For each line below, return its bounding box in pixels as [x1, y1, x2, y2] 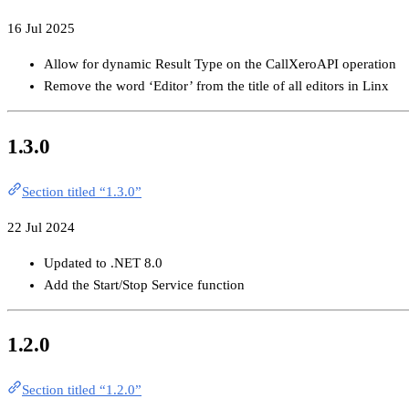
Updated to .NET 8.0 [44, 255, 163, 270]
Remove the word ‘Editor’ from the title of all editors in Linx [44, 79, 389, 94]
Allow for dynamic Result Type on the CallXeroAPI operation [44, 57, 396, 72]
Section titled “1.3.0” [22, 184, 142, 199]
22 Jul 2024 [7, 219, 75, 235]
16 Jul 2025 [7, 21, 75, 37]
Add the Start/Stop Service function [44, 277, 245, 292]
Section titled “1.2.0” [22, 383, 142, 398]
